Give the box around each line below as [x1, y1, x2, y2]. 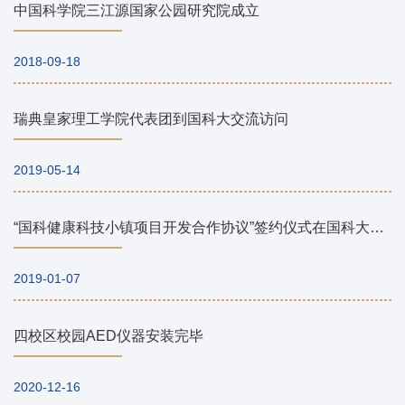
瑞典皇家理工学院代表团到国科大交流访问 [14, 111, 288, 127]
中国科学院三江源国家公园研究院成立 [14, 3, 259, 19]
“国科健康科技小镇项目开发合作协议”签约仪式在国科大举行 [370, 220, 384, 236]
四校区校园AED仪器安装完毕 [14, 328, 203, 344]
